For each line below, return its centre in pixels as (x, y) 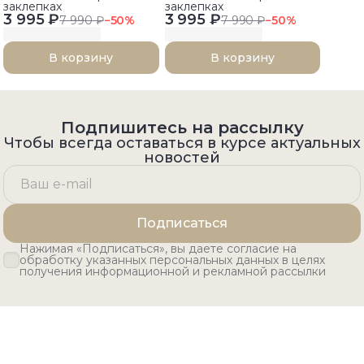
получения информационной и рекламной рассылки (173, 272)
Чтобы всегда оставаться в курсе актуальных (182, 143)
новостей (182, 158)
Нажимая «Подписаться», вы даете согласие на (158, 249)
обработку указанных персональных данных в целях (172, 260)
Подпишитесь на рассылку (182, 128)
